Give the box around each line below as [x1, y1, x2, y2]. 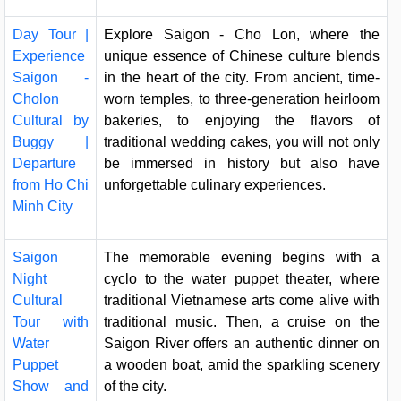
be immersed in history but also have [104, 156, 380, 172]
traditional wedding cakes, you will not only [104, 134, 380, 150]
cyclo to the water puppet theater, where [104, 271, 380, 287]
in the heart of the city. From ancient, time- [104, 70, 380, 86]
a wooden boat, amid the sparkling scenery [104, 357, 380, 373]
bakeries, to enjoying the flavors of [104, 113, 380, 129]
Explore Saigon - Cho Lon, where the [104, 27, 380, 43]
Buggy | [13, 134, 89, 150]
